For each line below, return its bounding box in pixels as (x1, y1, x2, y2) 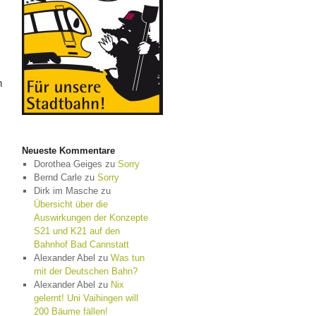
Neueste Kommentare (22, 145, 115, 156)
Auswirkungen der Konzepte (33, 212, 148, 223)
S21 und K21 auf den (33, 226, 120, 236)
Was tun (110, 253, 145, 263)
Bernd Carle (33, 172, 82, 183)
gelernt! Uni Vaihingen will (33, 293, 138, 303)
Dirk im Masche (33, 186, 98, 196)
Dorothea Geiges (33, 159, 102, 169)
